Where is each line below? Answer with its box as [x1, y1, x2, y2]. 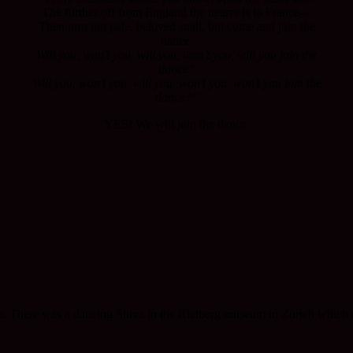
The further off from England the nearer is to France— [41, 5, 312, 19]
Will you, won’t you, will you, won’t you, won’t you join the [32, 76, 321, 90]
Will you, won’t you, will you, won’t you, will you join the [36, 47, 317, 61]
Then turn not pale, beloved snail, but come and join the [38, 19, 315, 33]
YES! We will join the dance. [103, 117, 250, 131]
